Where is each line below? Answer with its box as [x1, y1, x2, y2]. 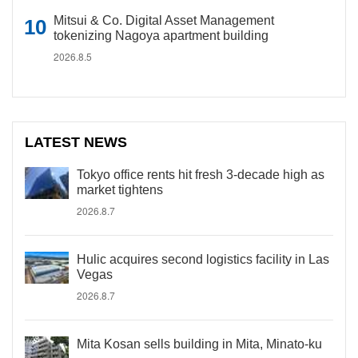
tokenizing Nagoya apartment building [54, 29, 268, 42]
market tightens [77, 183, 163, 197]
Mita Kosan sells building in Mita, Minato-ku [77, 337, 322, 351]
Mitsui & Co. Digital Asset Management [54, 14, 274, 27]
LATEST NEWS [25, 134, 128, 150]
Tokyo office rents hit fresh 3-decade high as [77, 168, 324, 181]
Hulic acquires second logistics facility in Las [77, 253, 329, 266]
